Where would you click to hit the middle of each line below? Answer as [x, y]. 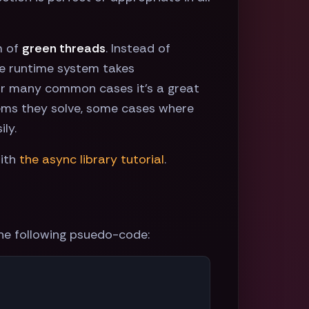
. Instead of [138, 49]
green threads [64, 49]
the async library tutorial [92, 160]
